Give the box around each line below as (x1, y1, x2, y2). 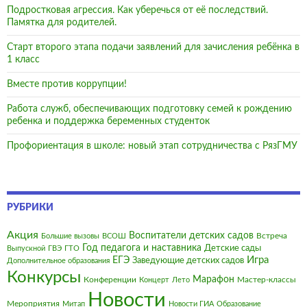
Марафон (193, 275, 234, 285)
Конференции (84, 275, 136, 284)
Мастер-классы (237, 275, 296, 284)
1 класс (7, 55, 40, 65)
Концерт (139, 276, 169, 284)
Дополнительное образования (7, 257, 110, 265)
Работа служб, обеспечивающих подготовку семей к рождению (7, 104, 292, 114)
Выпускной (7, 245, 45, 253)
